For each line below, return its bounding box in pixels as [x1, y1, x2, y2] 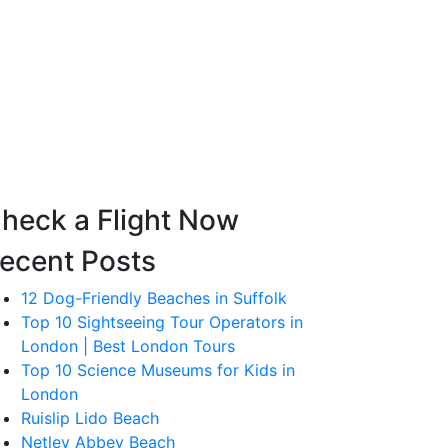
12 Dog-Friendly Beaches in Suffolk [21, 288, 287, 308]
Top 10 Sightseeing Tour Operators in [21, 312, 303, 332]
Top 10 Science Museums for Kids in [21, 360, 295, 380]
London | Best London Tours [21, 336, 235, 356]
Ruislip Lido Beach [21, 408, 159, 428]
